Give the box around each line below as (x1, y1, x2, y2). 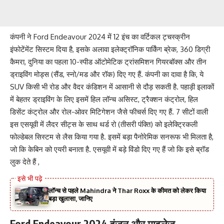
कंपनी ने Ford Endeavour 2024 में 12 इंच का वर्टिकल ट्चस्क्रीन (10, 32, 190, 42)
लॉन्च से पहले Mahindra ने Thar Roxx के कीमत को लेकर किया (48, 186, 206, 195)
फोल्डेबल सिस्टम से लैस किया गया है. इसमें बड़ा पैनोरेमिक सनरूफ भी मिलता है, (10, 132, 213, 142)
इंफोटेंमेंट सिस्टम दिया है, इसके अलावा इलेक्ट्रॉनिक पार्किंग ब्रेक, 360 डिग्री (10, 44, 210, 54)
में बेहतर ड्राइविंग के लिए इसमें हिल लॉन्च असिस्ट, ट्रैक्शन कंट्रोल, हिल (10, 94, 198, 104)
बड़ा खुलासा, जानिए (48, 194, 93, 203)
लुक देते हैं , (10, 157, 39, 167)
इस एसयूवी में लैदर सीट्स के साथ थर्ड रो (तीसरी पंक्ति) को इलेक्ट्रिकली (10, 119, 197, 129)
